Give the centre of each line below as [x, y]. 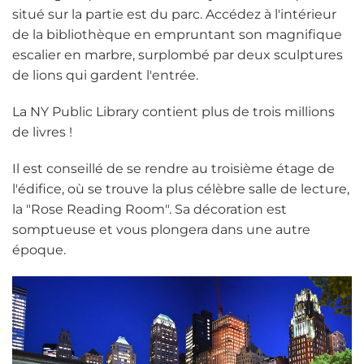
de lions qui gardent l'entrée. [105, 75]
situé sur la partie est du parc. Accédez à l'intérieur [174, 14]
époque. [41, 249]
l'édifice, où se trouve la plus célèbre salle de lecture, [181, 188]
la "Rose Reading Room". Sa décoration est [149, 209]
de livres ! [44, 132]
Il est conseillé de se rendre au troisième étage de [173, 168]
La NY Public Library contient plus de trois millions [173, 111]
